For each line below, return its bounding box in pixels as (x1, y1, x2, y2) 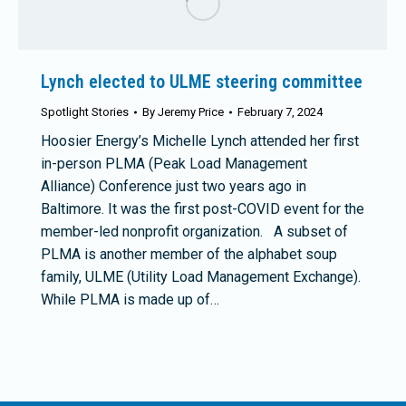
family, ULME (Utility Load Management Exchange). (41, 267, 361, 285)
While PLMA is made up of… (41, 290, 219, 308)
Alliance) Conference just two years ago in (41, 177, 306, 195)
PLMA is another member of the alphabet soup (41, 245, 337, 263)
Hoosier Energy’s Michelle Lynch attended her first (41, 131, 359, 150)
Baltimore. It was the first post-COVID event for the (41, 199, 364, 217)
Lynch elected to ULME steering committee (41, 70, 362, 92)
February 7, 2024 (237, 104, 323, 119)
